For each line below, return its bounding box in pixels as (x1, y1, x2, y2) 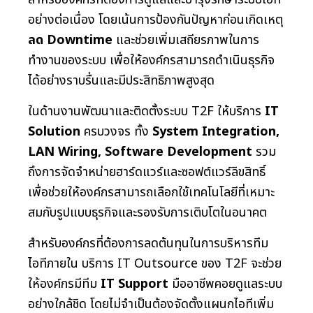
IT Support (101, 274, 168, 293)
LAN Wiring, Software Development (28, 142, 252, 161)
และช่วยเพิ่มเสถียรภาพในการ (112, 30, 259, 50)
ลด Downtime (28, 30, 112, 50)
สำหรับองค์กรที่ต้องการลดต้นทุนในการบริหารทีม (28, 233, 268, 253)
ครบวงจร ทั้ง (80, 122, 152, 141)
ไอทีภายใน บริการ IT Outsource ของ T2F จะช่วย (28, 254, 282, 273)
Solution (28, 122, 80, 141)
